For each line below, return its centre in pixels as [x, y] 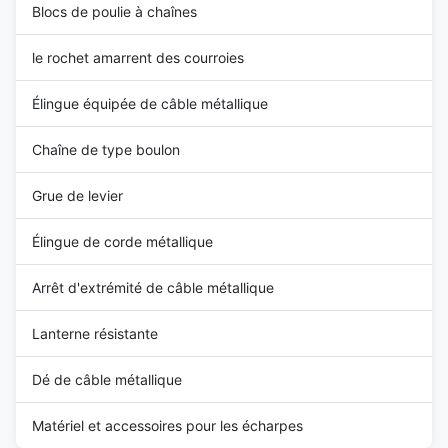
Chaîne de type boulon [106, 149]
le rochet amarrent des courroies [138, 57]
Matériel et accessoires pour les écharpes [167, 425]
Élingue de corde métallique [122, 241]
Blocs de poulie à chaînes [114, 11]
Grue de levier [77, 195]
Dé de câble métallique [107, 379]
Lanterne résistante [95, 333]
